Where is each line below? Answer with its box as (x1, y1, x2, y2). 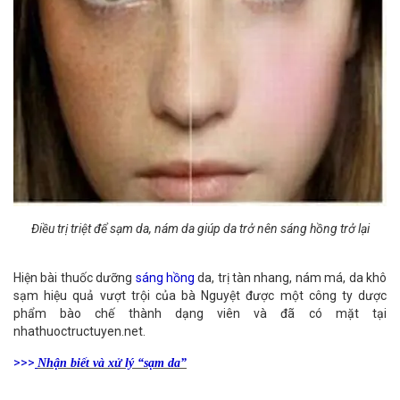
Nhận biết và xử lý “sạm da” (37, 356, 187, 371)
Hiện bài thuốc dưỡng (13, 271, 136, 286)
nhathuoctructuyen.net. (13, 324, 146, 339)
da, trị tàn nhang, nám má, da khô (197, 271, 387, 286)
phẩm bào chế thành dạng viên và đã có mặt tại (13, 306, 387, 321)
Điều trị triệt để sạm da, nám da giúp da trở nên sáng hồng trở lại (30, 221, 370, 237)
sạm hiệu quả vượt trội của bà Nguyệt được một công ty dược (13, 288, 387, 304)
